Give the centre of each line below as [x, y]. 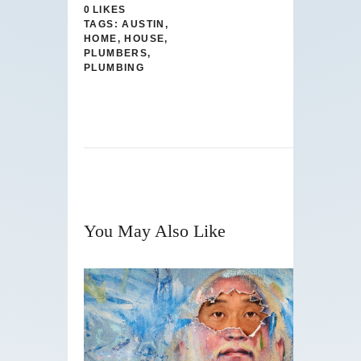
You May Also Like [155, 231]
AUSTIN [143, 25]
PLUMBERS [116, 54]
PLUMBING [114, 68]
